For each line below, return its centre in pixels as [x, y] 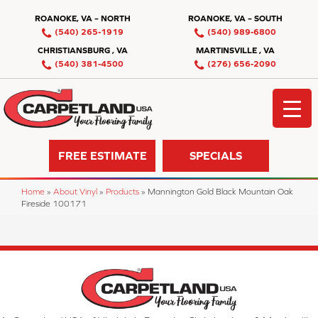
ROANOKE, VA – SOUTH [236, 18]
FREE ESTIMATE [102, 156]
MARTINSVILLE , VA [236, 50]
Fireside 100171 [54, 203]
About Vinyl [75, 191]
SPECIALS [216, 156]
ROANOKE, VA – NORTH [82, 18]
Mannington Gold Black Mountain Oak [220, 191]
